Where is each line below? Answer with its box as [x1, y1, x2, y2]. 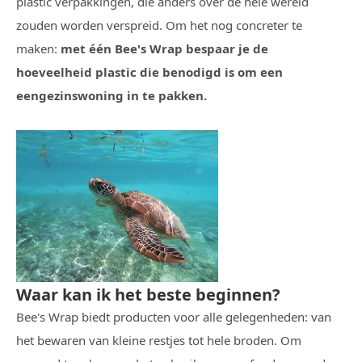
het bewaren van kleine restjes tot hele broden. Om [16, 331, 301, 348]
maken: [16, 40, 61, 57]
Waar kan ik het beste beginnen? [16, 283, 280, 305]
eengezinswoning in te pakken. [16, 87, 207, 104]
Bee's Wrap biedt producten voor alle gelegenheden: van [16, 308, 331, 325]
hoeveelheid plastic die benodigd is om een [16, 64, 283, 81]
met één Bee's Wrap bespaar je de [61, 40, 268, 57]
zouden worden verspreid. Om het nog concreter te [16, 17, 302, 34]
